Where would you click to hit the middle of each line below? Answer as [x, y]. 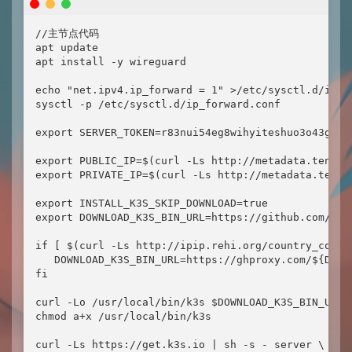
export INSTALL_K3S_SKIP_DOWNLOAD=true [152, 203]
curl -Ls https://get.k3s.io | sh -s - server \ [180, 345]
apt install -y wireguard [111, 62]
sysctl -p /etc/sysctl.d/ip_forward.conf [158, 104]
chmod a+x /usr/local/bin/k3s [123, 316]
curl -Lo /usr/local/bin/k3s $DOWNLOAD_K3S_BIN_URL [189, 302]
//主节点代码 [67, 33]
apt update [67, 48]
